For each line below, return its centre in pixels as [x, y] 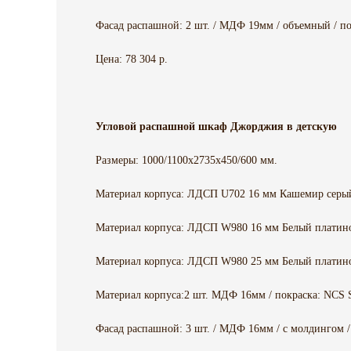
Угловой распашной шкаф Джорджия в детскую [216, 127]
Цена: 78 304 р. [132, 60]
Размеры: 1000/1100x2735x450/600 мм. [186, 161]
